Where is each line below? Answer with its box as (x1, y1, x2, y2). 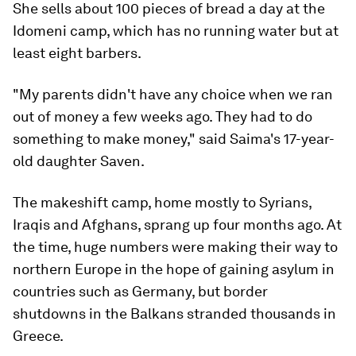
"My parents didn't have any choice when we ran (13, 86, 333, 103)
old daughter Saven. (13, 153, 145, 169)
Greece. (13, 327, 64, 344)
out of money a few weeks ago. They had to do (13, 108, 312, 125)
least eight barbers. (13, 44, 141, 61)
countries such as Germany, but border (13, 283, 268, 300)
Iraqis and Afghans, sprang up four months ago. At (13, 216, 342, 233)
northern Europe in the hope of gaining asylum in (13, 261, 335, 277)
